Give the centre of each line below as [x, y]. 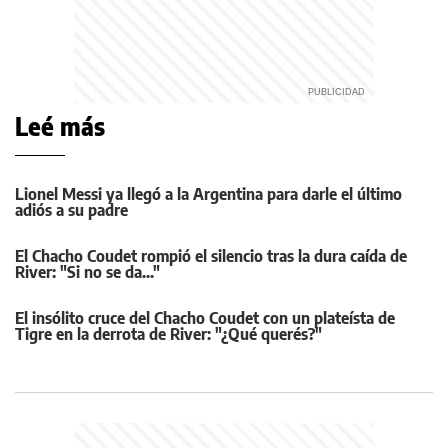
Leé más [60, 126]
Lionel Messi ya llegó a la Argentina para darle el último [208, 194]
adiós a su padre [71, 210]
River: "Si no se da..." [87, 272]
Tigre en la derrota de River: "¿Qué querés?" [168, 334]
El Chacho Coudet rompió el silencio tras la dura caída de [211, 256]
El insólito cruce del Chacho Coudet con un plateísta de [205, 318]
